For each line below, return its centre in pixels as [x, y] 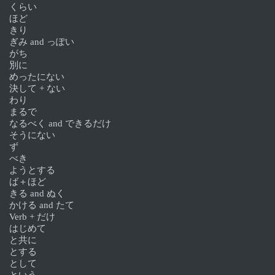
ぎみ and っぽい [42, 41]
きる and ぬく [37, 193]
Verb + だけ [32, 216]
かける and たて [42, 205]
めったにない [37, 76]
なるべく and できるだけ [60, 123]
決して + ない [37, 88]
